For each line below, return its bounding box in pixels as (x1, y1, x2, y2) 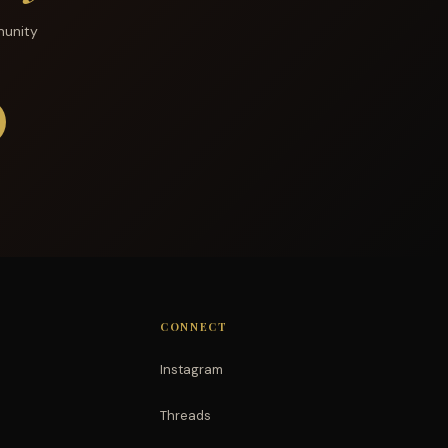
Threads (160, 407, 211, 424)
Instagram (160, 361, 223, 378)
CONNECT (160, 319, 228, 334)
